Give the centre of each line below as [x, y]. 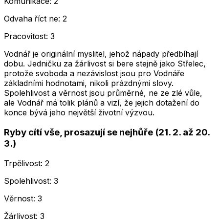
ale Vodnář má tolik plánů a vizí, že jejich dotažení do [102, 103]
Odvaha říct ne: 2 [35, 19]
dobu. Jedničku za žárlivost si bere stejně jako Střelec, [105, 64]
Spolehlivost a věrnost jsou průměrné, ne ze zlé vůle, [103, 93]
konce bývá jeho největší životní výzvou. [79, 113]
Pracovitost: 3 [29, 36]
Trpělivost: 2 [27, 163]
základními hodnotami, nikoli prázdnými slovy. [89, 83]
